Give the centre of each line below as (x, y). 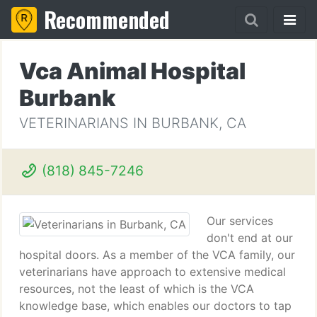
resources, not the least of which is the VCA (137, 289)
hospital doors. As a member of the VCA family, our (157, 255)
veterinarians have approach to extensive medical (152, 272)
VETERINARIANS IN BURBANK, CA (133, 123)
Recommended (107, 19)
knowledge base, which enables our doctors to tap (155, 306)
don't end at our (250, 238)
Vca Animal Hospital (132, 71)
